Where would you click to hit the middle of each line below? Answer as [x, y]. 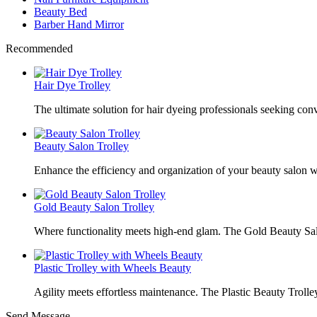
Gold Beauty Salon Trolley [94, 207]
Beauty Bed [60, 12]
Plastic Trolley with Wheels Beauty [113, 268]
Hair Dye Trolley [72, 85]
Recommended [39, 48]
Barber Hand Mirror [79, 24]
